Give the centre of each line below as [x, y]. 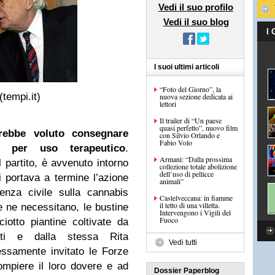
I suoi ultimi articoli [187, 67]
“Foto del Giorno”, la [190, 89]
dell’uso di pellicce [187, 174]
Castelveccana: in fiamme [196, 198]
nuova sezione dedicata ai [196, 96]
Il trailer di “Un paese [191, 120]
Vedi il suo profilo [196, 7]
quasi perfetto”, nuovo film [199, 128]
